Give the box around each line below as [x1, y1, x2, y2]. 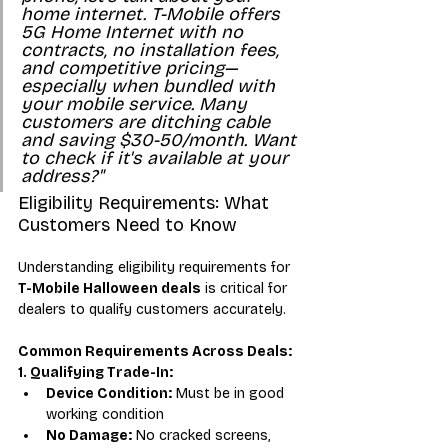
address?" [21, 164, 103, 187]
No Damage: [46, 426, 132, 444]
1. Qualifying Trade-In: [18, 363, 173, 381]
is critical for [201, 279, 291, 297]
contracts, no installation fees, [21, 38, 284, 61]
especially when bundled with [21, 74, 280, 97]
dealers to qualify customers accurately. [18, 300, 286, 318]
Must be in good [172, 384, 288, 402]
